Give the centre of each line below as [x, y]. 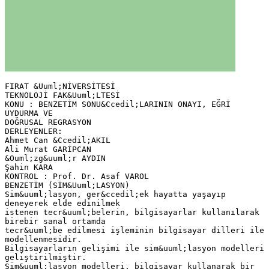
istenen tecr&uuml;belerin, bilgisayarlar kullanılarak [132, 212]
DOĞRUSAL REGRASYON [48, 122]
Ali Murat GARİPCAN [48, 149]
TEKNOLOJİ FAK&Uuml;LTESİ [62, 95]
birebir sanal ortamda [55, 221]
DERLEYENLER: [34, 131]
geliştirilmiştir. [46, 257]
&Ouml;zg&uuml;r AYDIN [55, 158]
